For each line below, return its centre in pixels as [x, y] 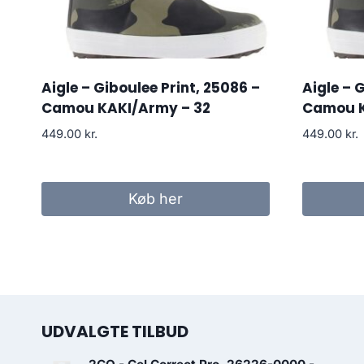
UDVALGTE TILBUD [115, 332]
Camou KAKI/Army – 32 [126, 108]
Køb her [155, 198]
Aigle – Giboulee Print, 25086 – [151, 88]
